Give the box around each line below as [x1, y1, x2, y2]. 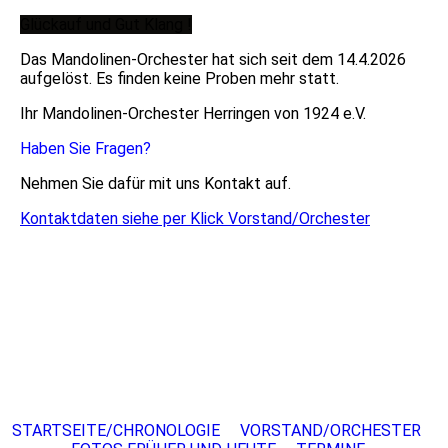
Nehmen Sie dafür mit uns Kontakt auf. [20, 174, 291, 194]
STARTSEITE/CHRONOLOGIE [11, 421, 220, 441]
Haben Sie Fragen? [20, 139, 151, 159]
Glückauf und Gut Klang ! [20, 15, 192, 35]
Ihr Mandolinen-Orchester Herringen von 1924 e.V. [20, 104, 366, 124]
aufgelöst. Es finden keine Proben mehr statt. [20, 69, 343, 89]
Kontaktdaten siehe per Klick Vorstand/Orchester [20, 209, 370, 229]
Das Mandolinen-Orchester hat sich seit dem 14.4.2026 [20, 50, 406, 70]
